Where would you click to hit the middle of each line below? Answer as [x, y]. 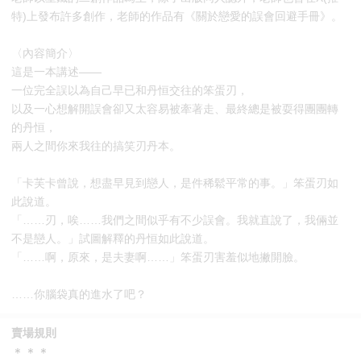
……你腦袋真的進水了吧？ [79, 295]
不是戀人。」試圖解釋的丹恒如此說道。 [113, 239]
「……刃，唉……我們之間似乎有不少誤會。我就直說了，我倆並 [175, 220]
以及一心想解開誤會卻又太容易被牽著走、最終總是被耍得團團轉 [175, 109]
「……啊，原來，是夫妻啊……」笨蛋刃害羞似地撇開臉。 [158, 257]
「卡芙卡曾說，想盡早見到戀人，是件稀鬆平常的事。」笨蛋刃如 [175, 183]
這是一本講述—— [57, 72]
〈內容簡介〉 [46, 54]
